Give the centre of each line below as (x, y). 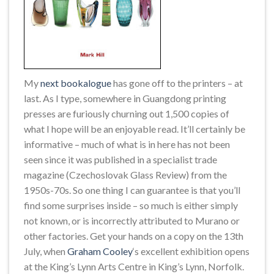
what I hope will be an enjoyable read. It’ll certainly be (135, 128)
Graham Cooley (100, 251)
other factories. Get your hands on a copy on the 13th (134, 235)
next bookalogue (76, 83)
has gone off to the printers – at (177, 83)
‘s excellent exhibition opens (191, 251)
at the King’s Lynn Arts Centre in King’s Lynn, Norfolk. (134, 266)
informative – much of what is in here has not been (127, 144)
